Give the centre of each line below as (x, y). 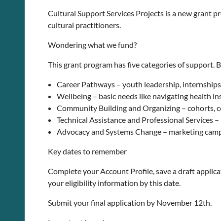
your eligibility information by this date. (114, 183)
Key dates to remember (87, 151)
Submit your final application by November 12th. (130, 203)
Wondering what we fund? (92, 45)
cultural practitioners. (84, 25)
